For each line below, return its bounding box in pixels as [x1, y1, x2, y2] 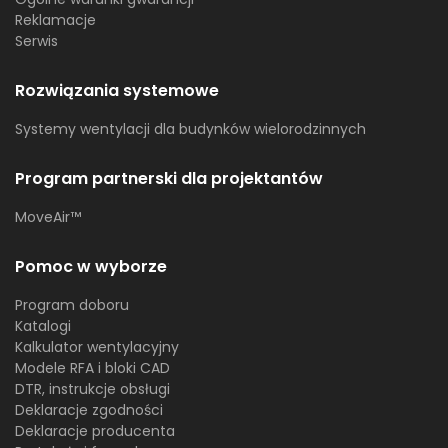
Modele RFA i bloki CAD [15, 357, 170, 378]
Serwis [15, 30, 58, 51]
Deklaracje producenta [15, 420, 175, 441]
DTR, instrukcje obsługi [15, 378, 170, 399]
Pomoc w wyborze [15, 254, 167, 278]
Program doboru [15, 294, 129, 315]
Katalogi [15, 315, 71, 336]
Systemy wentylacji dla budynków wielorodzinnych [15, 118, 366, 139]
